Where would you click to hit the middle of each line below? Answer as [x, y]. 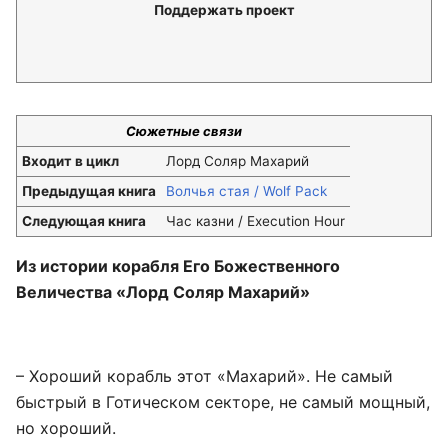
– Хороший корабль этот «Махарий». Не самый [204, 376]
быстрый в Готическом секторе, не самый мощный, [223, 402]
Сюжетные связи [183, 131]
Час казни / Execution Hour [255, 221]
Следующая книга [84, 221]
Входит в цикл [70, 161]
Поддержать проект [224, 10]
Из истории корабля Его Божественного [178, 266]
